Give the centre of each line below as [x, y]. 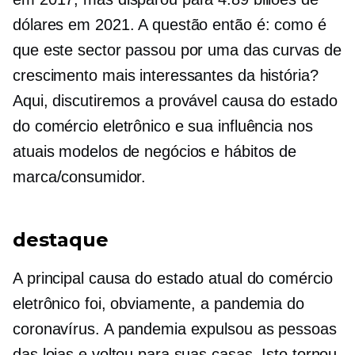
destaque [61, 240]
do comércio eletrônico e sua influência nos [163, 126]
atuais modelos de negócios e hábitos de [155, 151]
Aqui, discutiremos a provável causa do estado [175, 101]
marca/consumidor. [80, 177]
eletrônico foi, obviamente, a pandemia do [158, 303]
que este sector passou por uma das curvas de [177, 50]
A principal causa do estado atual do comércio [173, 278]
